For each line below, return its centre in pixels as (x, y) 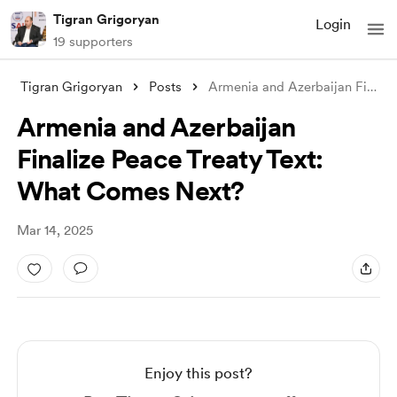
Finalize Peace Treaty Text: (170, 159)
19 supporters (93, 42)
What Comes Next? (130, 191)
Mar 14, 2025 (54, 230)
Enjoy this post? (198, 373)
